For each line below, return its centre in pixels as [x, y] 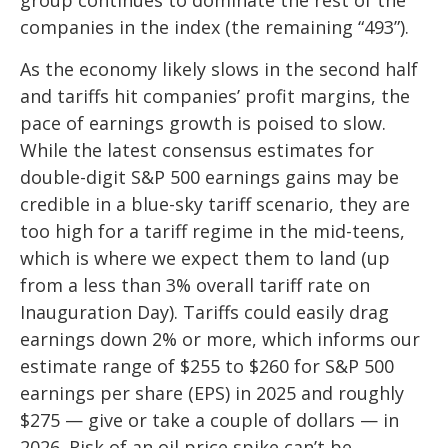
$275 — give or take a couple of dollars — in [209, 419]
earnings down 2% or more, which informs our [220, 338]
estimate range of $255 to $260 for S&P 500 [207, 365]
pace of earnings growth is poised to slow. [203, 122]
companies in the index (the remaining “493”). [214, 26]
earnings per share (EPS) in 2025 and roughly [212, 392]
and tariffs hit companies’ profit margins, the [215, 95]
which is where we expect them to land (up [205, 257]
